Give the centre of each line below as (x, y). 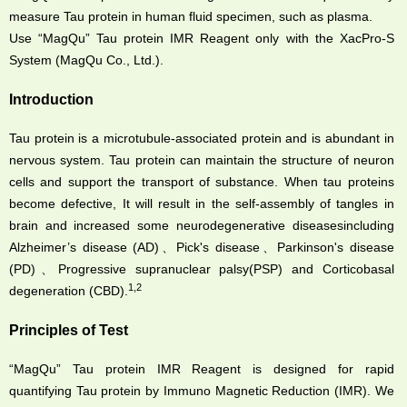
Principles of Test (69, 330)
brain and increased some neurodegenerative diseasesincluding (202, 226)
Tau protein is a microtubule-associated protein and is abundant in (202, 139)
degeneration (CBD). (69, 291)
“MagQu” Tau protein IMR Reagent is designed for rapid (202, 369)
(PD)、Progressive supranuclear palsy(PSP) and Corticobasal (202, 269)
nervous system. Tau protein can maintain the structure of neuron (202, 160)
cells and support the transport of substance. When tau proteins (202, 182)
